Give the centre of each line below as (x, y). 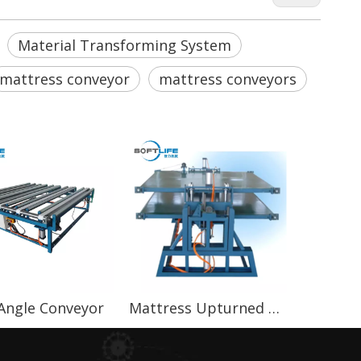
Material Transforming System (124, 45)
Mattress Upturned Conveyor (274, 308)
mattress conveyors (228, 79)
